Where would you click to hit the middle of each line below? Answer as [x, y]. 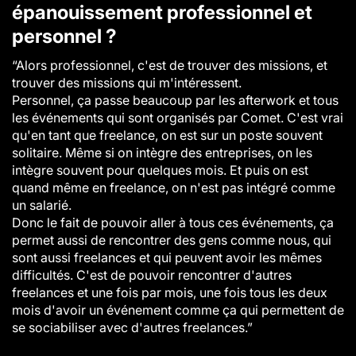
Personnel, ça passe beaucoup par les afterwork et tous [175, 100]
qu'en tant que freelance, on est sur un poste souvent [167, 135]
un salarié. [42, 205]
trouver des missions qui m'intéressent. [127, 83]
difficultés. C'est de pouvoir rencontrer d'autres [152, 275]
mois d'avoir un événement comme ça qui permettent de [178, 310]
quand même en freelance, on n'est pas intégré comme [174, 188]
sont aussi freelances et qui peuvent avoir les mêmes [167, 257]
